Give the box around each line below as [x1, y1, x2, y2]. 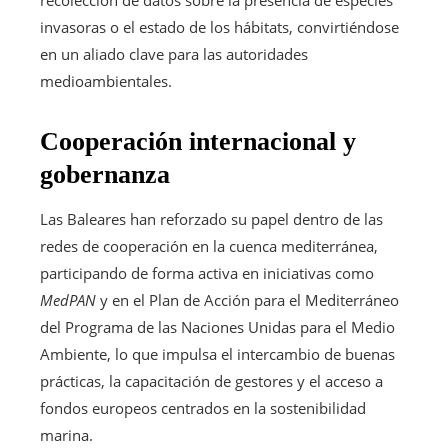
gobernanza [40, 159, 170, 189]
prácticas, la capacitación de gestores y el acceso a [40, 370, 383, 391]
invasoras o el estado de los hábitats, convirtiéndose [40, 16, 399, 37]
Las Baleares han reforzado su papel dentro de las [40, 208, 383, 229]
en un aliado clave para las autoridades [40, 43, 308, 64]
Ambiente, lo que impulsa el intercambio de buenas [40, 343, 395, 364]
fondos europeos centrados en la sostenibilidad [40, 397, 366, 418]
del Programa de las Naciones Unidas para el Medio [40, 316, 395, 337]
